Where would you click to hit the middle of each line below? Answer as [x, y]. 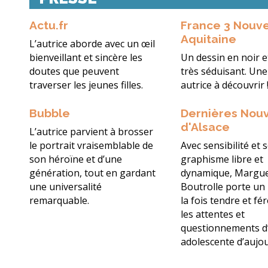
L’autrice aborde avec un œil [92, 44]
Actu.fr [49, 25]
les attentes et [213, 214]
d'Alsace [205, 127]
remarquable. [59, 201]
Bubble [50, 113]
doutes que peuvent [74, 71]
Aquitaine [209, 39]
